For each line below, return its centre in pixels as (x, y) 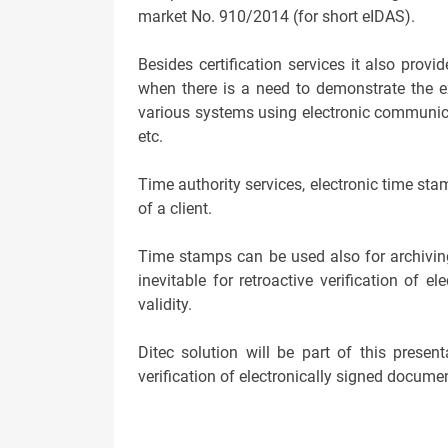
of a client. (175, 208)
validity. (165, 304)
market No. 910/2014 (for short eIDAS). (276, 16)
